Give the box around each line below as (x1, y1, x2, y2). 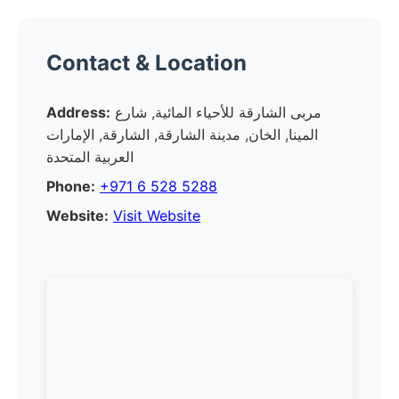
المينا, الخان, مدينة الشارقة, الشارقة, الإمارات (46, 126, 318, 143)
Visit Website (113, 207, 200, 224)
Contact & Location (46, 50, 247, 76)
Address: (46, 103, 110, 121)
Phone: (46, 177, 95, 195)
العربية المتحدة (46, 148, 134, 166)
